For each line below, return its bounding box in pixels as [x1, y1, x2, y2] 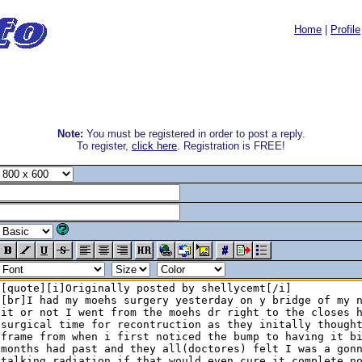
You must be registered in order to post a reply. [82, 128, 305, 140]
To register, [77, 140, 132, 152]
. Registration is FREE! [177, 140, 285, 152]
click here [132, 140, 177, 152]
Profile [330, 23, 360, 36]
